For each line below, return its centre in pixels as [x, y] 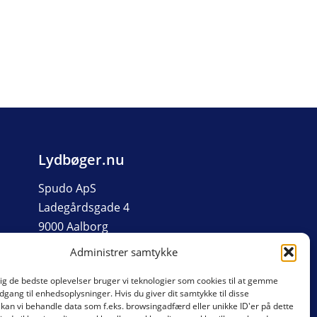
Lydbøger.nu [81, 159]
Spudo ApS [67, 189]
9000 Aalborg [73, 226]
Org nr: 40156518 [83, 245]
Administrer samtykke [123, 252]
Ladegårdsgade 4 [83, 208]
